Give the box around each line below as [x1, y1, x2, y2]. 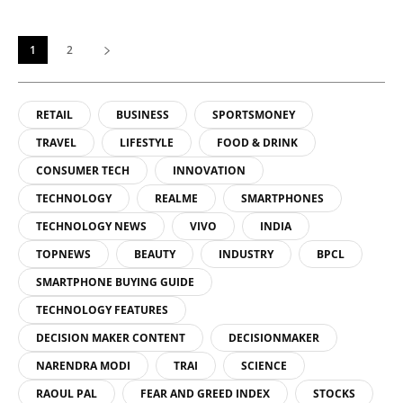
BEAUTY [134, 246, 175, 262]
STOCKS [313, 385, 355, 401]
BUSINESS [116, 106, 169, 122]
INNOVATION [173, 162, 246, 178]
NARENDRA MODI [36, 357, 130, 373]
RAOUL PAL [36, 385, 97, 401]
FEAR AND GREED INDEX [140, 385, 270, 401]
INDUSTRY [219, 246, 273, 262]
